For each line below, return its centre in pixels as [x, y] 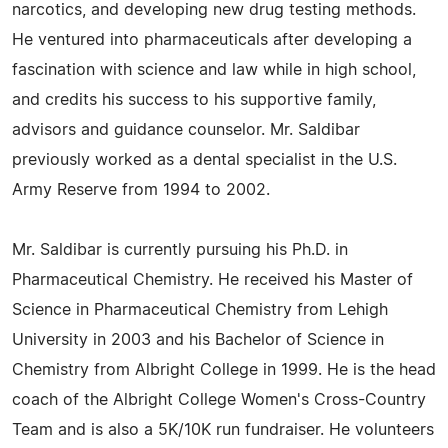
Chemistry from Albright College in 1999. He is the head [224, 369]
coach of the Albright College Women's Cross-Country [219, 399]
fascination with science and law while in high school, [214, 69]
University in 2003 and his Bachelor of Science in [198, 339]
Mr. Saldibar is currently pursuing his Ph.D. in [180, 249]
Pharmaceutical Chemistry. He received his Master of [212, 279]
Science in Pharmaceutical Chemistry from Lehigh [200, 309]
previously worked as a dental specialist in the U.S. [204, 159]
